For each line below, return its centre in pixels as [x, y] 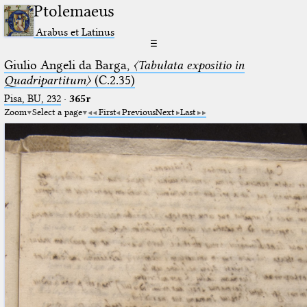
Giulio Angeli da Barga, [68, 65]
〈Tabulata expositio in [188, 65]
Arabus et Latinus [75, 32]
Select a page [57, 111]
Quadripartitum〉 [47, 80]
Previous [138, 111]
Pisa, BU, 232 [32, 98]
